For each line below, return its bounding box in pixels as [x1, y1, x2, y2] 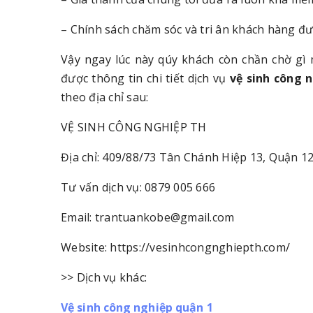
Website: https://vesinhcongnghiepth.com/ [61, 240, 290, 255]
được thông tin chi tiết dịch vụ [61, 71, 230, 86]
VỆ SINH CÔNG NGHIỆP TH [61, 119, 207, 135]
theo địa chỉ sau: [61, 89, 149, 105]
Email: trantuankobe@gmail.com [61, 210, 235, 225]
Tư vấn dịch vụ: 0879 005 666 [61, 180, 215, 195]
